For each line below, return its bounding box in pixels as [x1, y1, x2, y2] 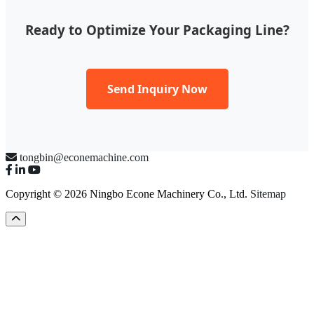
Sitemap [250, 187, 286, 200]
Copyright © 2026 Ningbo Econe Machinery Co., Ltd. [6, 187, 250, 200]
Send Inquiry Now [107, 81, 207, 97]
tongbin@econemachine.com [20, 151, 149, 163]
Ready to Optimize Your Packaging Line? [25, 20, 289, 39]
